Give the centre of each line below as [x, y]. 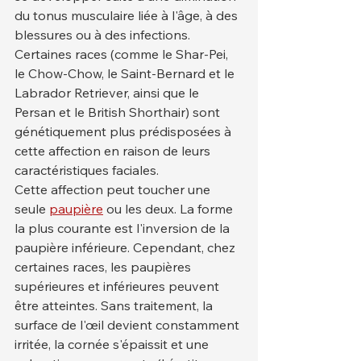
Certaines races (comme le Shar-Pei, [123, 54]
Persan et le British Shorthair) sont [119, 112]
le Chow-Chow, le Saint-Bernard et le [126, 73]
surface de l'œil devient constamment [129, 325]
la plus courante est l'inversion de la [124, 228]
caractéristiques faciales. [87, 170]
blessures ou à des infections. [104, 35]
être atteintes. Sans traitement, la [115, 305]
